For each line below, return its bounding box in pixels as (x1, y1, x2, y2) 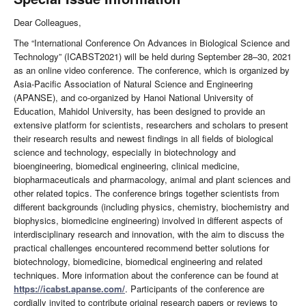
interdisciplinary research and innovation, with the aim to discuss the (14, 227, 284, 241)
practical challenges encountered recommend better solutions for (14, 241, 269, 255)
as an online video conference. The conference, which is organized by (14, 64, 290, 77)
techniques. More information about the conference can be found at (14, 268, 279, 282)
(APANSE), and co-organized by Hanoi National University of (14, 91, 253, 105)
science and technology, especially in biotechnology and (14, 145, 236, 159)
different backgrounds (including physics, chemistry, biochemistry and (14, 200, 289, 214)
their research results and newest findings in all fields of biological (14, 132, 273, 145)
